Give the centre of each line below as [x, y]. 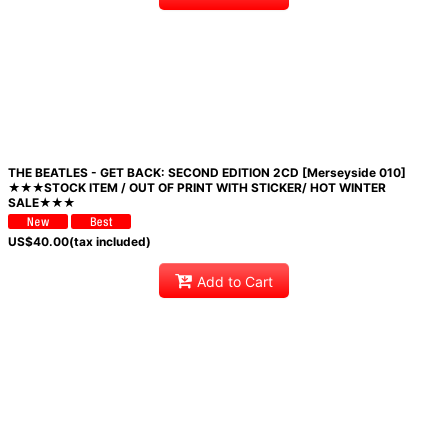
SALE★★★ [41, 202]
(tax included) [109, 241]
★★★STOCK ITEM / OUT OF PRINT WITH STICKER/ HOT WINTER [196, 187]
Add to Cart [234, 281]
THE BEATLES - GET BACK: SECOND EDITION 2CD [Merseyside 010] [206, 172]
